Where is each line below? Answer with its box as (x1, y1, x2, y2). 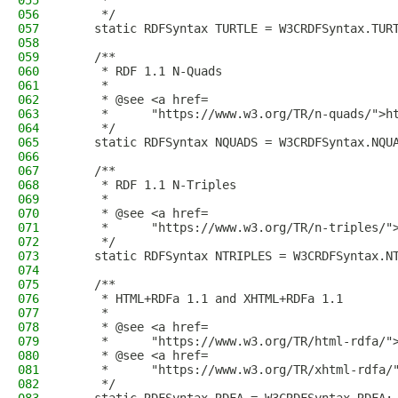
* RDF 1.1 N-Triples (66, 178, 236, 192)
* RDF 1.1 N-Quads (66, 64, 222, 78)
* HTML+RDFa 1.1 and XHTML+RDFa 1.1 (66, 291, 343, 306)
